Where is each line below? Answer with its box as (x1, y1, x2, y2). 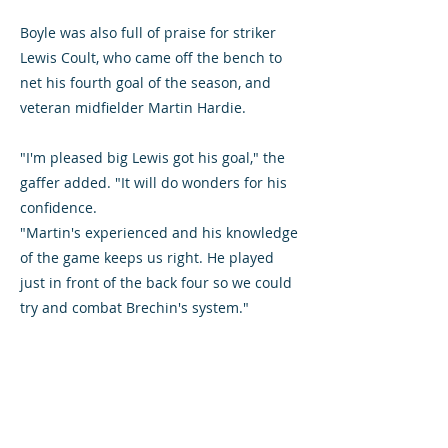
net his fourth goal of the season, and (20, 73, 271, 92)
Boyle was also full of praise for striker (20, 23, 276, 42)
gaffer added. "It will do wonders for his (20, 173, 287, 192)
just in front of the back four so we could (20, 273, 292, 292)
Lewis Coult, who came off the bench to (20, 48, 282, 67)
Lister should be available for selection (20, 373, 279, 392)
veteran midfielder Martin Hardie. (20, 98, 246, 117)
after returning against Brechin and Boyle (20, 398, 299, 417)
